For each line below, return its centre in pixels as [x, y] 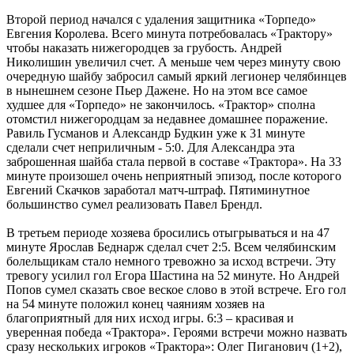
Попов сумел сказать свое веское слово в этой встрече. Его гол [176, 289]
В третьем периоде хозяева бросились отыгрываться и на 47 [168, 232]
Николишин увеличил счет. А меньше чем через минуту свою [173, 62]
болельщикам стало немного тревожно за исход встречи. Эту [171, 261]
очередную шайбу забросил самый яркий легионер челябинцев [177, 76]
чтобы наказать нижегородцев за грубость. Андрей [144, 47]
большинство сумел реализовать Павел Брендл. [134, 204]
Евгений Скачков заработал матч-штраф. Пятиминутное [158, 190]
